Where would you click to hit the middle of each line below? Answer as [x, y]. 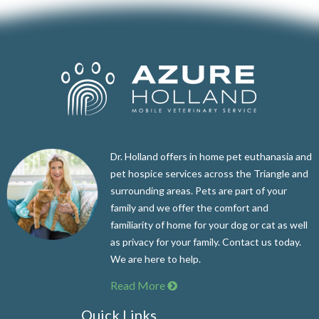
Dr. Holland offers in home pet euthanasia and [211, 157]
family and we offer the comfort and [190, 208]
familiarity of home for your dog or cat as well [209, 225]
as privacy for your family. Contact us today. [206, 242]
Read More [139, 286]
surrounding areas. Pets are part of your [199, 191]
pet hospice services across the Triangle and [210, 174]
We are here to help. [156, 259]
